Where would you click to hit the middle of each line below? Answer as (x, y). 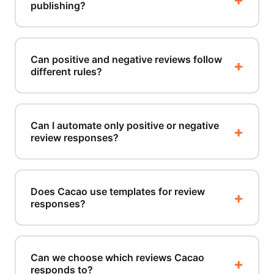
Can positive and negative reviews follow (126, 59)
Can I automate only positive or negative (125, 125)
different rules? (66, 71)
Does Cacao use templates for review (118, 191)
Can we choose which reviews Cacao (117, 257)
